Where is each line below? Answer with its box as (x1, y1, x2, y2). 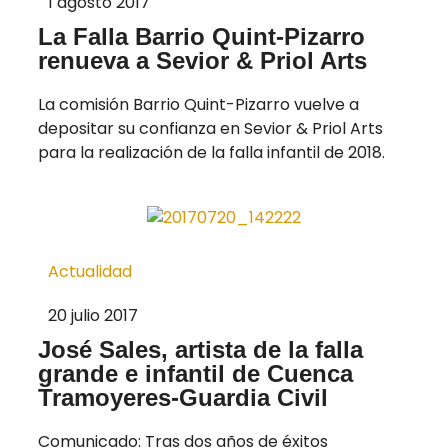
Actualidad (48, 260, 132, 284)
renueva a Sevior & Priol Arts (38, 47, 367, 75)
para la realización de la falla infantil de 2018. (38, 141, 385, 165)
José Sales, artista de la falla (38, 336, 363, 364)
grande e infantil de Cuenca (38, 360, 353, 388)
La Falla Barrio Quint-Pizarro (38, 23, 365, 51)
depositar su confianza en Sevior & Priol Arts (38, 117, 383, 141)
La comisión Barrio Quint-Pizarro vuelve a (38, 93, 359, 117)
